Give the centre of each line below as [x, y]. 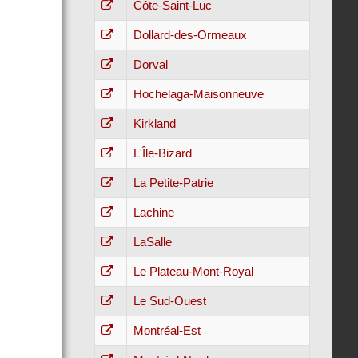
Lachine [153, 212]
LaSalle [152, 242]
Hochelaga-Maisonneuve [198, 94]
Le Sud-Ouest [169, 301]
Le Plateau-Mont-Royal [193, 271]
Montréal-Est [167, 330]
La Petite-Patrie [173, 183]
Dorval [150, 64]
